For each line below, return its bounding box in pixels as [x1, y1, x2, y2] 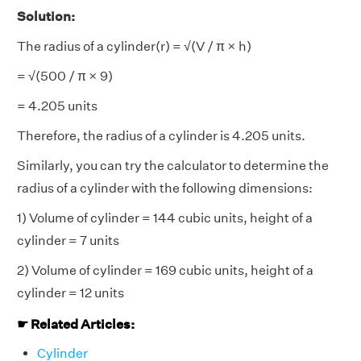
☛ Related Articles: [17, 317, 135, 333]
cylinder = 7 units [17, 232, 119, 248]
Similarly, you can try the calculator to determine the [17, 157, 329, 173]
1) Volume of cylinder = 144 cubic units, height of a [17, 210, 313, 226]
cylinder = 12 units [17, 284, 124, 301]
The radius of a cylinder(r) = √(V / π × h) [17, 38, 251, 54]
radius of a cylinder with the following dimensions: [17, 180, 313, 196]
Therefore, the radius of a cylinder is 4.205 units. [17, 127, 305, 143]
